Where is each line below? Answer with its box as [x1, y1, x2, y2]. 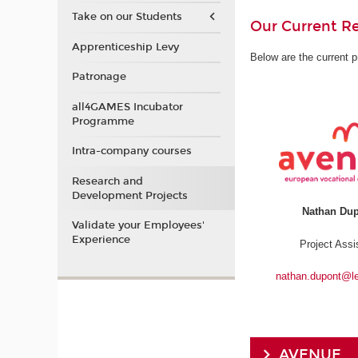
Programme [71, 114, 134, 128]
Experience [71, 233, 130, 246]
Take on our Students [71, 10, 182, 23]
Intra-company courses [71, 145, 192, 157]
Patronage [71, 70, 126, 83]
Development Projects [71, 189, 188, 202]
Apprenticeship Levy [71, 40, 179, 54]
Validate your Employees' [71, 219, 205, 232]
